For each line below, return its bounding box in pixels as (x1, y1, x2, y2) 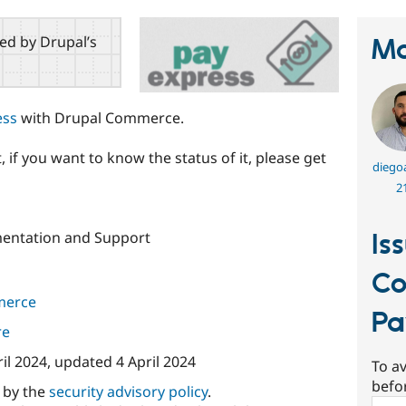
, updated (46, 351, 116, 372)
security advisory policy (48, 382, 208, 402)
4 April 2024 (115, 351, 196, 372)
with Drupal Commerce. (17, 107, 184, 128)
